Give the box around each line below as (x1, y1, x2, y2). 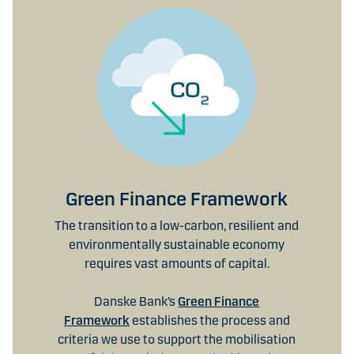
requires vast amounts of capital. (84, 255, 269, 271)
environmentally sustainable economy (69, 236, 285, 252)
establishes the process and (129, 312, 290, 328)
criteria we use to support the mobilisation (58, 331, 296, 347)
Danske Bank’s (94, 293, 179, 309)
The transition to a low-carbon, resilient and (55, 217, 299, 233)
